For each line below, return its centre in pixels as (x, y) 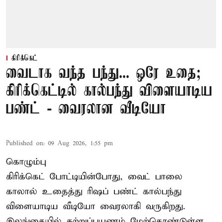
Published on (25, 144)
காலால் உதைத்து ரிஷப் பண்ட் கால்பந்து (94, 192)
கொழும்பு (26, 162)
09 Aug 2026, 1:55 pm (81, 144)
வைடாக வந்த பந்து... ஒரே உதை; (103, 74)
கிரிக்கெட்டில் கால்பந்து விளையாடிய (109, 92)
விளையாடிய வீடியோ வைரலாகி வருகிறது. (96, 207)
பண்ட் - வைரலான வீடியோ (86, 110)
